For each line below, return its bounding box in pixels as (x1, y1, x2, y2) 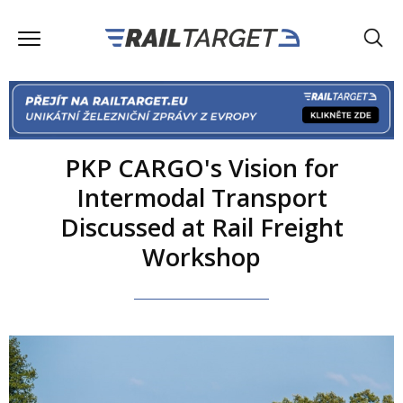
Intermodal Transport (76, 180, 327, 214)
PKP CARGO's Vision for (64, 150, 339, 184)
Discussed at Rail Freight (59, 210, 344, 244)
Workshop (142, 239, 261, 273)
